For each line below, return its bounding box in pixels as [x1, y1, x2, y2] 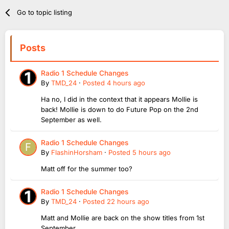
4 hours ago [107, 78, 145, 87]
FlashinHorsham [51, 148, 102, 156]
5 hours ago [132, 148, 171, 156]
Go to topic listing [17, 8, 73, 16]
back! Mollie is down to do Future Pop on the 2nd [41, 105, 198, 113]
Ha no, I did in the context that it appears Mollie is [41, 95, 198, 103]
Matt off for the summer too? [41, 164, 132, 173]
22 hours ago [107, 197, 149, 205]
